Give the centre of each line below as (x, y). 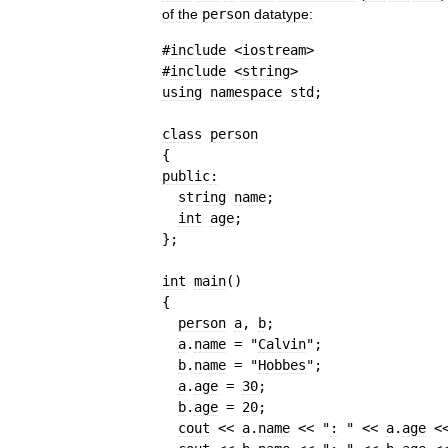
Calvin (282, 344)
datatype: (283, 14)
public (186, 176)
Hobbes (282, 365)
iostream (274, 50)
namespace (246, 92)
